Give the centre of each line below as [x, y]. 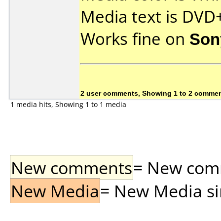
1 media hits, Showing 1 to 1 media [68, 104]
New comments [72, 167]
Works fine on [135, 39]
